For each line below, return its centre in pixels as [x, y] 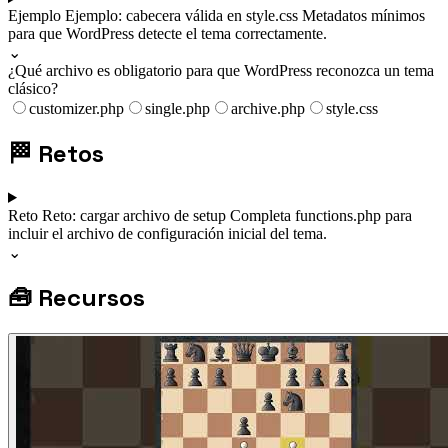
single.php [177, 109]
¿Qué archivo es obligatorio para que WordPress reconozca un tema [221, 71]
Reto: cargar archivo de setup [136, 215]
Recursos [91, 297]
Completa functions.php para [321, 215]
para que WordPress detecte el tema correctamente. [167, 34]
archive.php [268, 109]
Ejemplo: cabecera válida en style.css [183, 16]
